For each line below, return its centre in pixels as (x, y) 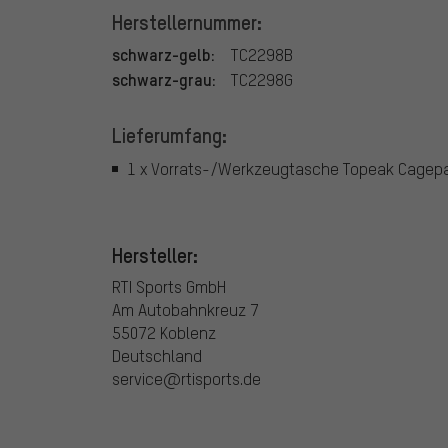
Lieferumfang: (169, 134)
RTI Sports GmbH (169, 286)
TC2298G (262, 79)
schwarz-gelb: (163, 53)
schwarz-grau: (164, 78)
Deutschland (157, 355)
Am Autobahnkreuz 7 (185, 309)
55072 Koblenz (164, 332)
